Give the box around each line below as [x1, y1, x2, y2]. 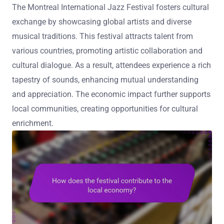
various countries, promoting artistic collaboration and [12, 46, 202, 56]
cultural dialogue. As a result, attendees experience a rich [12, 60, 211, 70]
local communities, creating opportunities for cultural [12, 104, 198, 114]
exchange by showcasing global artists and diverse [12, 17, 191, 27]
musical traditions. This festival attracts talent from [12, 31, 193, 41]
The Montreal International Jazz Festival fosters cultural [12, 2, 209, 12]
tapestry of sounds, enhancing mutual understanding [12, 75, 198, 85]
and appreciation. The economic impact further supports [12, 89, 210, 99]
